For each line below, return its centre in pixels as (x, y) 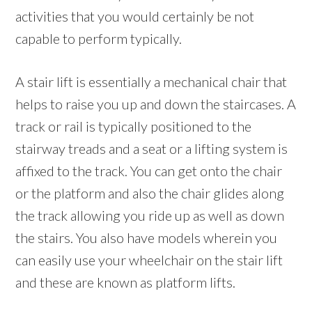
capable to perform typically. (99, 39)
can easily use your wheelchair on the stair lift (149, 260)
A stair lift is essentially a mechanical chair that (151, 82)
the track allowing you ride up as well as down (150, 216)
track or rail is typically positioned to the (134, 126)
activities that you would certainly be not (135, 16)
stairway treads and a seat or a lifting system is (152, 149)
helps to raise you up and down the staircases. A (156, 104)
